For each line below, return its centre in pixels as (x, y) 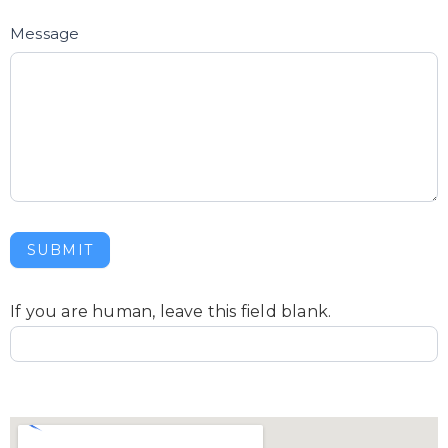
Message (45, 33)
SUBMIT (60, 249)
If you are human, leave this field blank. (171, 311)
